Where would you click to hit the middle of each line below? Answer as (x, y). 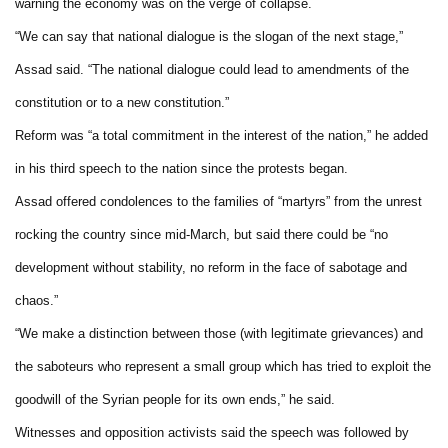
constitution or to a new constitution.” (122, 102)
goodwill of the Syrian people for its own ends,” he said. (175, 399)
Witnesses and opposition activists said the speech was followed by (212, 432)
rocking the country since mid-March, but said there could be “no (201, 234)
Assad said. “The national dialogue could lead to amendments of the (212, 69)
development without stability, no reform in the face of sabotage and (211, 267)
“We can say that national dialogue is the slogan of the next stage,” (209, 36)
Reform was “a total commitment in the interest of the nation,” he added (221, 135)
